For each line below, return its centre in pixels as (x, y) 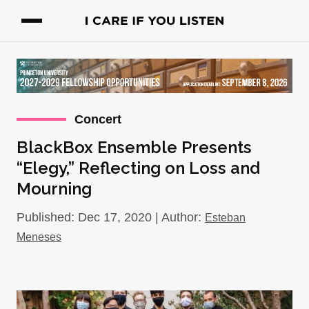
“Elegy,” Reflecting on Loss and (138, 168)
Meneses (39, 237)
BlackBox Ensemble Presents (134, 147)
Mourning (54, 189)
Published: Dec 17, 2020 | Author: (111, 217)
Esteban (225, 218)
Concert (98, 119)
